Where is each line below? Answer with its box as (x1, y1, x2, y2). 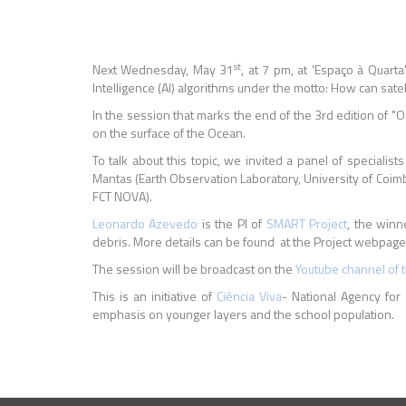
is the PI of (198, 214, 266, 233)
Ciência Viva (217, 286, 283, 305)
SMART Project (266, 214, 348, 233)
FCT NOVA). (92, 187, 152, 206)
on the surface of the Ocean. (92, 123, 246, 142)
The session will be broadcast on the (92, 259, 295, 278)
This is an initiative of (92, 286, 217, 305)
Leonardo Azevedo (92, 214, 198, 233)
